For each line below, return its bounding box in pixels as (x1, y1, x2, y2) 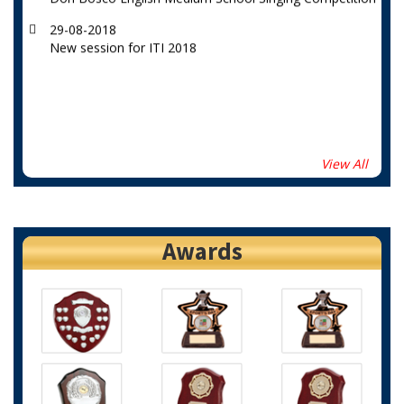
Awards (161, 235, 243, 267)
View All (321, 155, 368, 173)
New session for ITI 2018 (50, 31, 197, 49)
